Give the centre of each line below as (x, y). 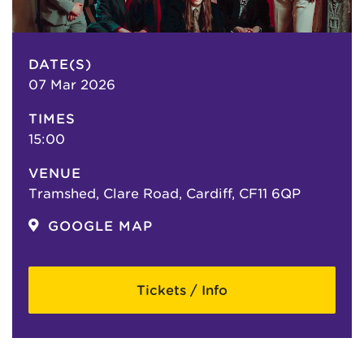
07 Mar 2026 (72, 84)
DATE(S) (60, 64)
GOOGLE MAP (100, 226)
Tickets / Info (182, 290)
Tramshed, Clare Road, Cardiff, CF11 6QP (165, 193)
